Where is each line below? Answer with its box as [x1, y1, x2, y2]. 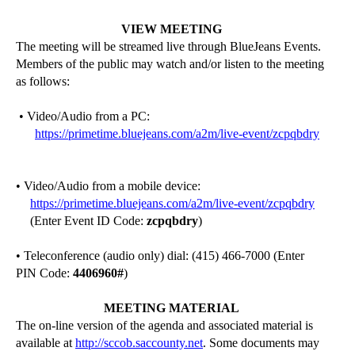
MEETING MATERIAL [104, 301, 239, 315]
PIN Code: [16, 266, 70, 280]
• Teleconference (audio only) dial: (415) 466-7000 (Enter [16, 249, 304, 262]
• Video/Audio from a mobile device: [16, 179, 200, 193]
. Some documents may [203, 336, 319, 349]
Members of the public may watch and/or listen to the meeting [16, 57, 324, 71]
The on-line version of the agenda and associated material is [16, 319, 313, 332]
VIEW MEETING [121, 22, 222, 36]
